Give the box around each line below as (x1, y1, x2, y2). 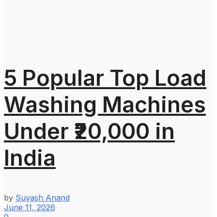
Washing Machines (4, 91, 206, 118)
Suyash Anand (15, 192, 70, 202)
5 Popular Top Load (4, 64, 206, 91)
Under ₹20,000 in (4, 117, 175, 144)
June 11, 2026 (4, 202, 55, 212)
